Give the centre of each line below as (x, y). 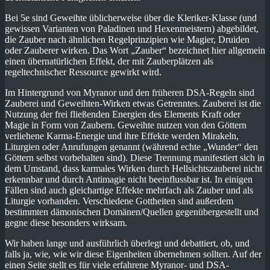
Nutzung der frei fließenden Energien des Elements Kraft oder (123, 114)
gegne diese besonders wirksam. (66, 222)
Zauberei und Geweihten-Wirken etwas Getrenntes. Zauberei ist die (133, 103)
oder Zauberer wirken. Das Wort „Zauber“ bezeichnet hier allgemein (135, 50)
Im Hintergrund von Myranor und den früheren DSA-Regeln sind (130, 92)
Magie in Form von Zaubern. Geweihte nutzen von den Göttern (126, 125)
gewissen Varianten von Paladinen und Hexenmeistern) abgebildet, (132, 28)
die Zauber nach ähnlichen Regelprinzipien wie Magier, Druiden (127, 39)
